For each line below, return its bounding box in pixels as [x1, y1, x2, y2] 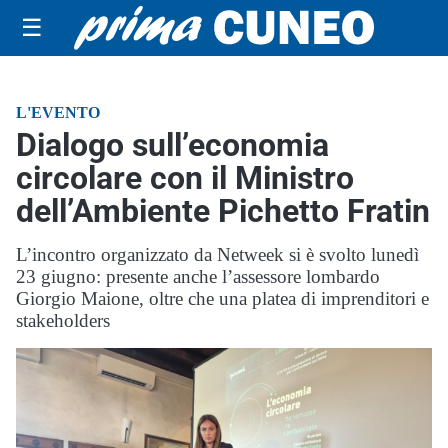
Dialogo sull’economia [16, 126, 329, 164]
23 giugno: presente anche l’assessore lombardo [16, 266, 380, 287]
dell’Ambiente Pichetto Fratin [16, 192, 430, 230]
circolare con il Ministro [16, 159, 354, 197]
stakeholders [16, 310, 110, 331]
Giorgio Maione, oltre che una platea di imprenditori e [16, 288, 429, 309]
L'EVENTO [16, 104, 100, 121]
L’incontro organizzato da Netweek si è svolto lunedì [16, 244, 419, 265]
